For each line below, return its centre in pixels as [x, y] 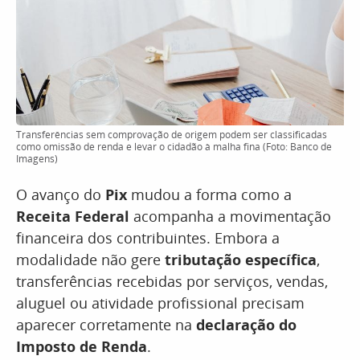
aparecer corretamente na [106, 325]
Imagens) [37, 159]
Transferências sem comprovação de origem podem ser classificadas [172, 135]
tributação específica [239, 260]
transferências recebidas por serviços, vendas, [172, 281]
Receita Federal [73, 216]
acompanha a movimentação [230, 216]
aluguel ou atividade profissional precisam [160, 303]
